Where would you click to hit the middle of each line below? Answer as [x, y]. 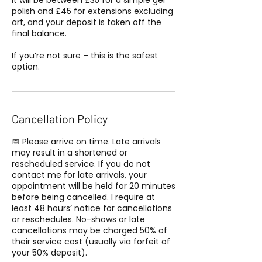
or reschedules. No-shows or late [78, 220]
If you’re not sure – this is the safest [85, 56]
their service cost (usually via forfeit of [91, 242]
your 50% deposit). [49, 253]
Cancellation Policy [60, 119]
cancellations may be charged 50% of [89, 231]
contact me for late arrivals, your [79, 175]
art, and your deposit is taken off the [87, 23]
